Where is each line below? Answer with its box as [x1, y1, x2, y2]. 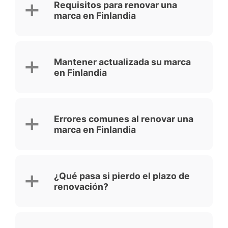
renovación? [54, 181, 108, 192]
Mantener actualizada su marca [54, 56, 191, 68]
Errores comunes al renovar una [54, 113, 193, 125]
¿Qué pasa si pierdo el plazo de [54, 170, 190, 182]
